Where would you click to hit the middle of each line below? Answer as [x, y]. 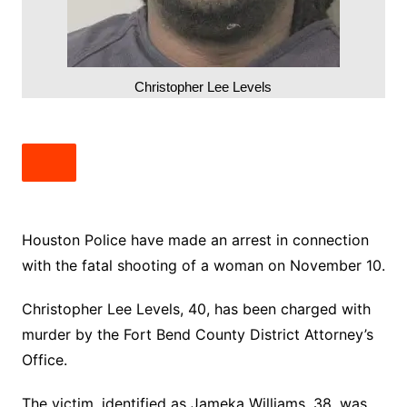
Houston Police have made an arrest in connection [195, 240]
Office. [44, 360]
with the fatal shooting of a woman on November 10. [203, 265]
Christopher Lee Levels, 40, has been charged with [196, 309]
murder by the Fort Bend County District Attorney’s [197, 334]
